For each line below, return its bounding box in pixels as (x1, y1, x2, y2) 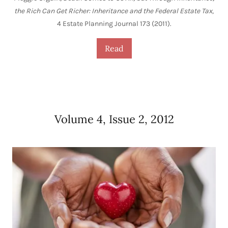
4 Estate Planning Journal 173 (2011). (56, 19, 172, 28)
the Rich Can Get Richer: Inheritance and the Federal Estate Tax (14, 7, 212, 16)
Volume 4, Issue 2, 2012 (54, 112, 174, 127)
